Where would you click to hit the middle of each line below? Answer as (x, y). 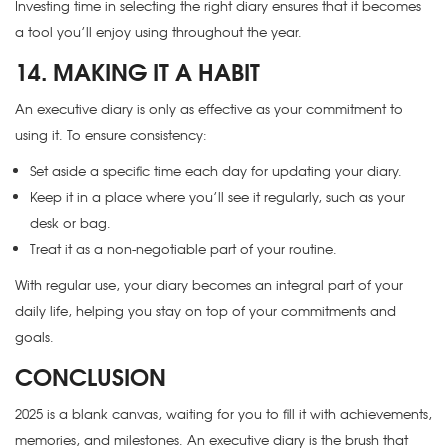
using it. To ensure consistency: (111, 135)
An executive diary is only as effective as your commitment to (209, 109)
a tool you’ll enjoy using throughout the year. (158, 32)
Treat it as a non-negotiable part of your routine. (183, 249)
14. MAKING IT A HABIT (137, 71)
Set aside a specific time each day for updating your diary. (216, 171)
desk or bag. (70, 223)
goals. (34, 337)
